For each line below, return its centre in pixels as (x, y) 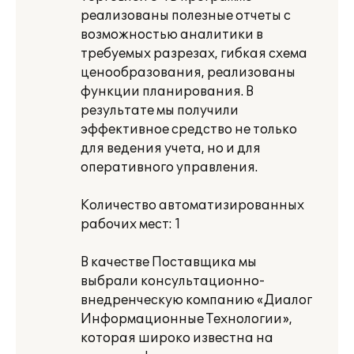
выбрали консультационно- (173, 281)
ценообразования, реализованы (188, 73)
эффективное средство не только (189, 130)
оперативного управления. (169, 168)
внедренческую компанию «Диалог (196, 300)
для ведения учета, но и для (171, 149)
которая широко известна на (177, 338)
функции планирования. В (167, 92)
